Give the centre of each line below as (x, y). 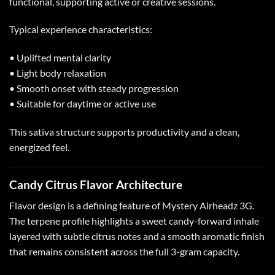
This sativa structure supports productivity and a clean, (124, 131)
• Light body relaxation (58, 73)
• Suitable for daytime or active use (83, 104)
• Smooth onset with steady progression (94, 88)
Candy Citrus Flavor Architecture (96, 184)
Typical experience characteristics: (81, 29)
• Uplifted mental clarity (60, 58)
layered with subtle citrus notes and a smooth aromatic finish (137, 236)
